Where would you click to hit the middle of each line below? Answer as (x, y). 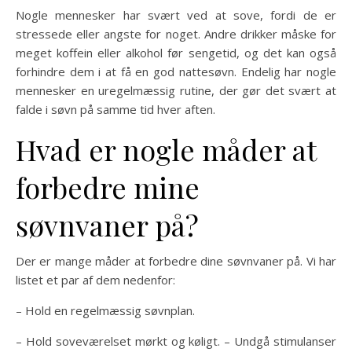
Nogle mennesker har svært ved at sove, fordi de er (176, 15)
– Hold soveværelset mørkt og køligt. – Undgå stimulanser (176, 341)
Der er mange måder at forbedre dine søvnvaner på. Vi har (176, 260)
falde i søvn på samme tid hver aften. (115, 109)
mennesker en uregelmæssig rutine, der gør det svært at (176, 90)
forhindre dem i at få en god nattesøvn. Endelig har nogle (176, 71)
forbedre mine (108, 187)
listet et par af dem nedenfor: (95, 279)
